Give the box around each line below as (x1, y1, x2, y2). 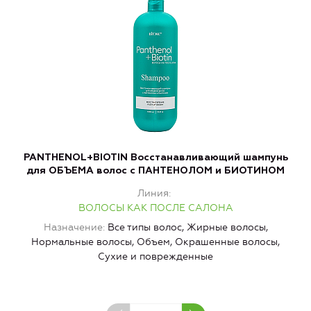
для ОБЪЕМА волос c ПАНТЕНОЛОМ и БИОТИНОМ (26, 165, 285, 176)
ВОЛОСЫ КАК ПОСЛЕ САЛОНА (78, 201, 233, 214)
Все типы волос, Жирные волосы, (107, 221, 268, 233)
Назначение (43, 221, 103, 233)
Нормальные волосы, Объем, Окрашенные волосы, (31, 235, 280, 248)
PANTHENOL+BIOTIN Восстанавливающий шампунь (23, 152, 288, 162)
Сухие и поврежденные (98, 250, 213, 262)
